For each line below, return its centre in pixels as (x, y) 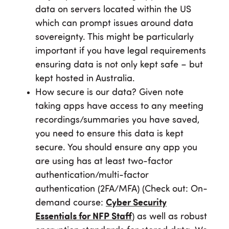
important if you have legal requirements (121, 51)
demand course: (71, 203)
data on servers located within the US (113, 10)
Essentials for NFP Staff (84, 217)
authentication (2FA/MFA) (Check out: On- (121, 189)
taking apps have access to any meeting (119, 107)
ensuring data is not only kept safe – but (119, 65)
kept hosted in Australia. (85, 79)
